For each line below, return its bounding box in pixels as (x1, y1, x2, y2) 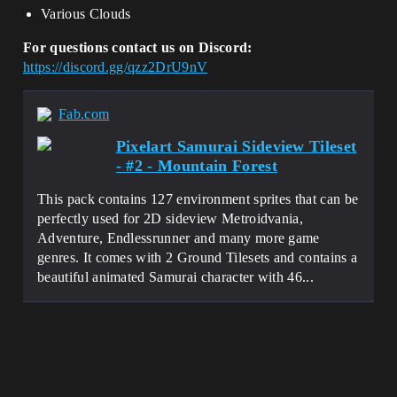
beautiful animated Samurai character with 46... (37, 269, 315, 284)
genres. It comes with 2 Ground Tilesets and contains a (37, 250, 358, 265)
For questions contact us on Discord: (23, 40, 253, 55)
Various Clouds (41, 6, 131, 21)
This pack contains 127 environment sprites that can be (37, 191, 359, 206)
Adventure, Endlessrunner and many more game (37, 230, 320, 245)
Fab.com (58, 106, 110, 121)
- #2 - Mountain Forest (115, 157, 277, 175)
